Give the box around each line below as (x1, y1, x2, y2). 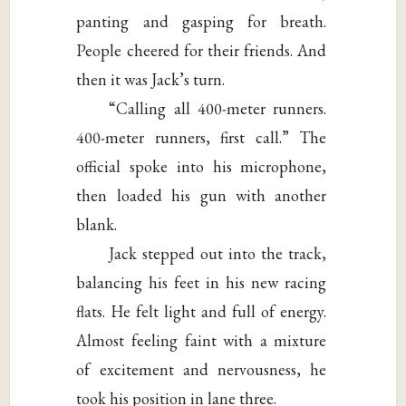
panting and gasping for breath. (76, 10, 327, 32)
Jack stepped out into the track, (109, 242, 327, 264)
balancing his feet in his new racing (76, 271, 327, 293)
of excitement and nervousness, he (76, 358, 327, 380)
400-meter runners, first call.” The (76, 126, 327, 148)
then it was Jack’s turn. (76, 68, 226, 90)
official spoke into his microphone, (76, 155, 327, 177)
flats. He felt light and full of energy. (76, 300, 327, 322)
